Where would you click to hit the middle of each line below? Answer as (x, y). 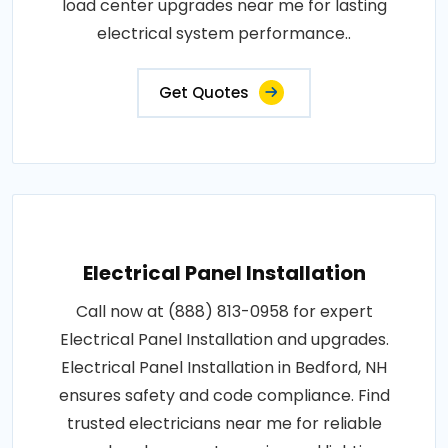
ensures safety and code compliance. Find (224, 396)
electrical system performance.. (224, 34)
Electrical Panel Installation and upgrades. (224, 340)
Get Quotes (204, 93)
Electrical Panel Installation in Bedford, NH (224, 368)
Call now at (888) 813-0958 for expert (224, 312)
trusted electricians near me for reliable (224, 424)
